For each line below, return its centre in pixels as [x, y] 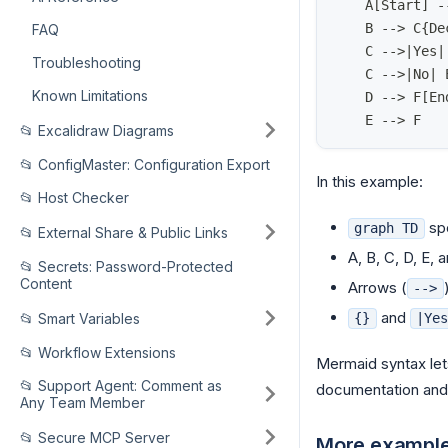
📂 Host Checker [74, 197]
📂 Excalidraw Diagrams [97, 130]
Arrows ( [377, 288]
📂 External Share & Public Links [124, 232]
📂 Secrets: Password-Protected [126, 266]
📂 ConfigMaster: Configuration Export [145, 164]
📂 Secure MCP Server [95, 437]
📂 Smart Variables [80, 318]
